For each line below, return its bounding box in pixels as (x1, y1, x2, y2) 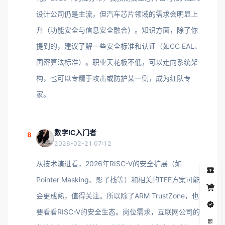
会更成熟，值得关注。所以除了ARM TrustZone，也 (36, 191, 199, 200)
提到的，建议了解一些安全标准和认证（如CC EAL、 (36, 42, 201, 50)
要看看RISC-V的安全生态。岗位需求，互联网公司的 (36, 207, 200, 216)
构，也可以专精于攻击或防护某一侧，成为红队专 (36, 74, 191, 82)
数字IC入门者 (54, 128, 96, 137)
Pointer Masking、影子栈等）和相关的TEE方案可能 (36, 175, 200, 184)
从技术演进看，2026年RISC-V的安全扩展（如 (36, 159, 182, 168)
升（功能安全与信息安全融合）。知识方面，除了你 (36, 26, 198, 34)
